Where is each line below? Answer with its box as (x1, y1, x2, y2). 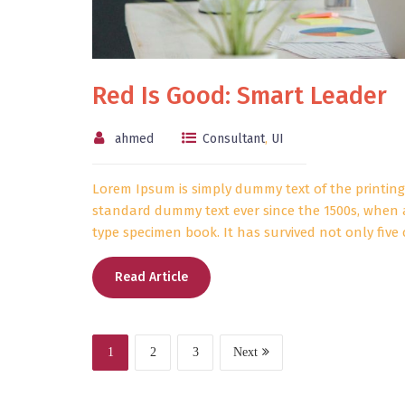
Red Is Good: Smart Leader (92, 81, 387, 111)
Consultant (202, 131, 265, 147)
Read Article (115, 269, 188, 286)
